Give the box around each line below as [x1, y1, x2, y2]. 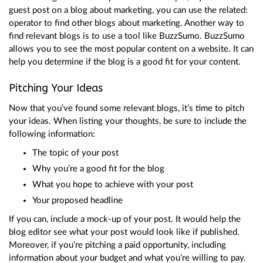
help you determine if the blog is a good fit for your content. [9, 57, 241, 66]
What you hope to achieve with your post [32, 180, 193, 189]
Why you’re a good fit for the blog [32, 164, 164, 173]
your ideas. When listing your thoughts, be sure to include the [9, 116, 247, 126]
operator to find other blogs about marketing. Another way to [9, 18, 244, 28]
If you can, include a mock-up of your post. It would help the [9, 214, 241, 224]
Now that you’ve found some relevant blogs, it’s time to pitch [9, 103, 244, 113]
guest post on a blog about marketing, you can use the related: [9, 5, 248, 15]
